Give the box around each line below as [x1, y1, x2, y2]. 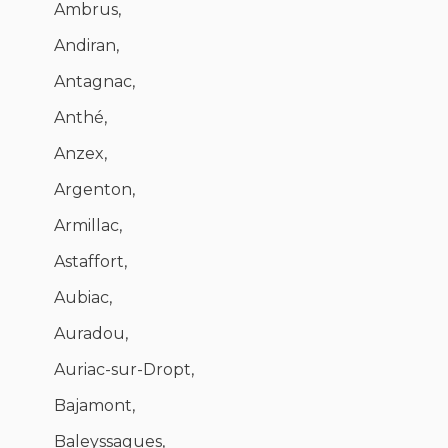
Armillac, [54, 216, 122, 236]
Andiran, [54, 36, 119, 56]
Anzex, [54, 144, 107, 164]
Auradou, [54, 324, 128, 344]
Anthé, [54, 108, 107, 128]
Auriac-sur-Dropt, [54, 360, 194, 380]
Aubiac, [54, 288, 112, 308]
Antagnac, [54, 72, 135, 92]
